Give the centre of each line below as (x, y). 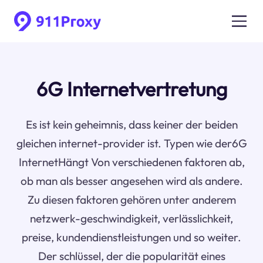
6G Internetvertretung (131, 90)
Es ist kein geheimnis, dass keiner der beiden (131, 125)
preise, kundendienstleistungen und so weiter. (131, 237)
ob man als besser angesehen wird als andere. (131, 181)
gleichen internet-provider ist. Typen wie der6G (131, 144)
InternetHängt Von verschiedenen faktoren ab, (131, 162)
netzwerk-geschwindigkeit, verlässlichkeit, (131, 219)
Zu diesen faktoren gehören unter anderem (131, 200)
